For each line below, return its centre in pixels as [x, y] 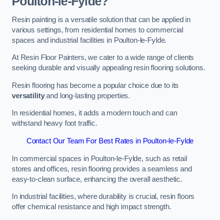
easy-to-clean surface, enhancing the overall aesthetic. [97, 179]
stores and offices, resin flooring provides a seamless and [102, 169]
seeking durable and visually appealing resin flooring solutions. [109, 68]
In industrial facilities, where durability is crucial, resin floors [103, 197]
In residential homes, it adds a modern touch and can [95, 113]
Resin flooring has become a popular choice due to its [96, 85]
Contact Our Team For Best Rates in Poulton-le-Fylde [110, 141]
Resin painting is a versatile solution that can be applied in [101, 19]
